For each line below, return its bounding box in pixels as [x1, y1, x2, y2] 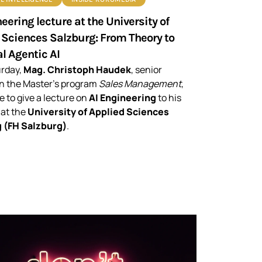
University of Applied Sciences [27, 105, 169, 118]
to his [156, 91, 181, 104]
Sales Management [99, 77, 181, 90]
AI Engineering [89, 91, 156, 104]
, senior [131, 63, 162, 76]
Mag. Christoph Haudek [23, 63, 131, 76]
